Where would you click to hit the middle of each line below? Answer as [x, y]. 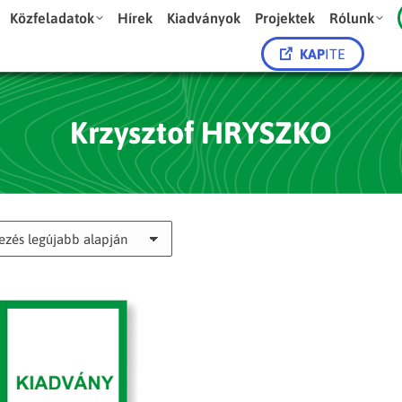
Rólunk [352, 18]
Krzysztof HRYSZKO [201, 132]
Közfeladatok [52, 18]
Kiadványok [204, 18]
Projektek [285, 18]
